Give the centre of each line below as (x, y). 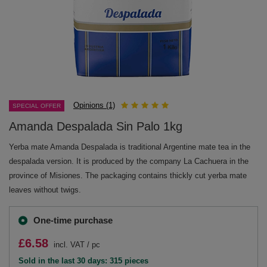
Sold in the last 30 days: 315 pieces (83, 261)
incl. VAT (68, 245)
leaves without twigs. (45, 190)
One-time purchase (73, 220)
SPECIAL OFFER (37, 106)
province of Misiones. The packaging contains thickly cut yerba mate (128, 176)
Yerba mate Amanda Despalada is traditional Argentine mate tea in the (130, 147)
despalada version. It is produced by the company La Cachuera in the (129, 161)
